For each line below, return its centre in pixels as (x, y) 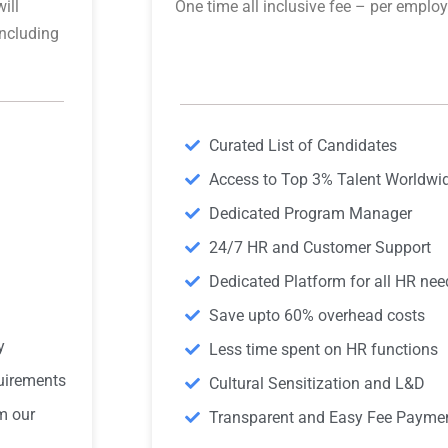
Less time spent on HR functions (323, 349)
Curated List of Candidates (302, 145)
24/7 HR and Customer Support (319, 247)
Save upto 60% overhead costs (316, 315)
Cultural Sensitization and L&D (316, 383)
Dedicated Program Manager (310, 213)
